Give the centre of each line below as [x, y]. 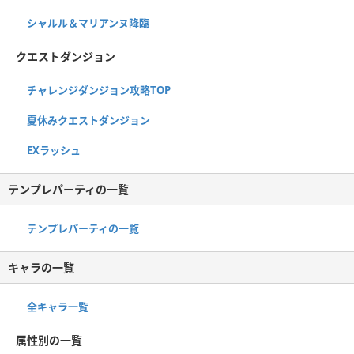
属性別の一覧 [49, 340]
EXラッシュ [54, 150]
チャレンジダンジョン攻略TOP [99, 90]
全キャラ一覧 [58, 306]
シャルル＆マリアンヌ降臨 [88, 23]
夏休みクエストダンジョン [88, 120]
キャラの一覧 [41, 267]
